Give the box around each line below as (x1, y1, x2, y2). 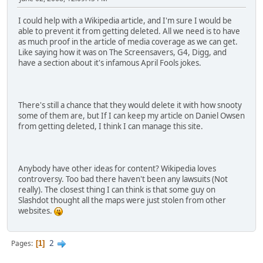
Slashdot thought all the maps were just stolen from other (18, 194, 226, 205)
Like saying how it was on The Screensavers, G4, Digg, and (18, 46, 227, 58)
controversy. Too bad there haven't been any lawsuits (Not (18, 173, 228, 184)
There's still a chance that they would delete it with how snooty (18, 99, 242, 110)
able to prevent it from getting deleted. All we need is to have (18, 25, 240, 36)
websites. (18, 205, 54, 216)
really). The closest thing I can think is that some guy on (18, 184, 215, 195)
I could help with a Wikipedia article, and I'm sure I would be (18, 15, 232, 26)
